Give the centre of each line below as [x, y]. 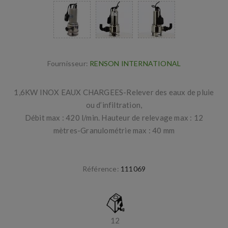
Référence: [101, 169]
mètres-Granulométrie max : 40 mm [114, 131]
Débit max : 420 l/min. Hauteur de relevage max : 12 [114, 118]
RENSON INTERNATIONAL [135, 64]
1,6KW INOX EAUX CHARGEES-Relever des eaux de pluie [114, 92]
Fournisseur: [68, 64]
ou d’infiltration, [114, 105]
